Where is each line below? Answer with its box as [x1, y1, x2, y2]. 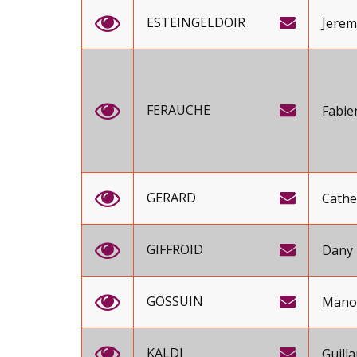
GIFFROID [147, 241, 203, 258]
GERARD [147, 189, 196, 206]
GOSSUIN [147, 292, 203, 310]
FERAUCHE [147, 101, 210, 119]
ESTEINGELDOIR [147, 14, 245, 31]
